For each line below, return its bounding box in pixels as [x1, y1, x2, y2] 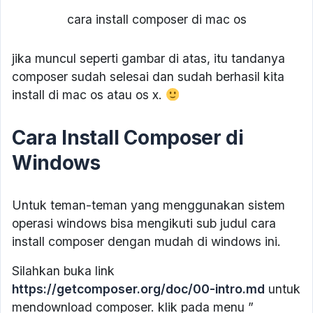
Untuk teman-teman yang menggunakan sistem [12, 198, 285, 213]
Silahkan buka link [12, 263, 115, 279]
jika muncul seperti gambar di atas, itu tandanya [12, 51, 285, 66]
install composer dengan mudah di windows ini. [12, 234, 281, 249]
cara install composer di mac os [66, 12, 247, 27]
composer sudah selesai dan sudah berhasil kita [12, 69, 284, 85]
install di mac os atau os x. [12, 87, 166, 103]
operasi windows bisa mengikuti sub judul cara [12, 216, 276, 231]
